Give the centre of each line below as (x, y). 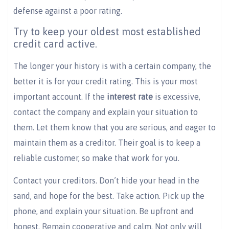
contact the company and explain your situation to (106, 112)
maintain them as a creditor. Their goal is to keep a (107, 143)
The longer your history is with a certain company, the (112, 66)
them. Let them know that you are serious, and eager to (114, 128)
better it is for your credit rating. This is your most (106, 82)
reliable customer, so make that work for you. (96, 158)
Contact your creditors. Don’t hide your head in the (106, 181)
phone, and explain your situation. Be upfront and (104, 211)
